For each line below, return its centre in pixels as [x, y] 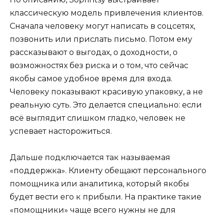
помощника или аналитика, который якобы [100, 184]
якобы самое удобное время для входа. [91, 79]
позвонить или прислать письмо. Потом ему [101, 39]
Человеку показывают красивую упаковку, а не [106, 92]
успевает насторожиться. [61, 131]
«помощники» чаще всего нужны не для [93, 210]
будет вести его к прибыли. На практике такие [106, 197]
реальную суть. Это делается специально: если [106, 105]
